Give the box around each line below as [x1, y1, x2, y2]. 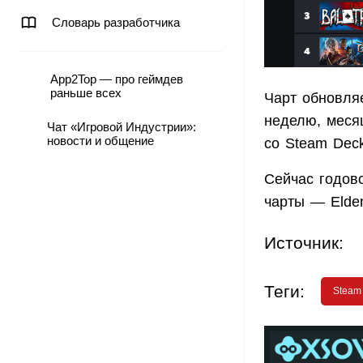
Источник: [264, 233, 344, 253]
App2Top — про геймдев [49, 72, 183, 86]
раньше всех [49, 86, 122, 100]
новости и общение [46, 134, 154, 147]
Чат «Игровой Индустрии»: [46, 120, 196, 134]
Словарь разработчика [52, 15, 180, 29]
